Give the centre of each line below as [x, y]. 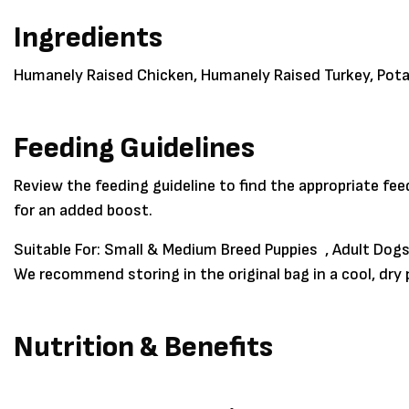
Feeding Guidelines [134, 149]
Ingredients [88, 38]
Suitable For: [59, 250]
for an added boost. [83, 211]
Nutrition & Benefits [143, 348]
